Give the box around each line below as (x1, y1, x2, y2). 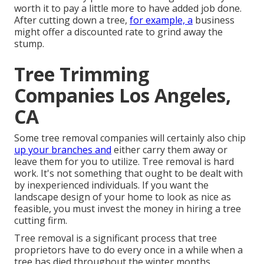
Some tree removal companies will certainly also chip (14, 131, 246, 145)
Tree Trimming (14, 61, 149, 87)
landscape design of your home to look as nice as (14, 190, 231, 204)
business (193, 14, 235, 27)
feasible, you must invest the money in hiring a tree (14, 202, 241, 216)
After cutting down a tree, (14, 14, 130, 27)
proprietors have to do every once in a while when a (14, 243, 243, 257)
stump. (14, 37, 44, 51)
